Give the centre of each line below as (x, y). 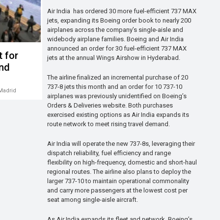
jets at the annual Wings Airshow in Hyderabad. (114, 58)
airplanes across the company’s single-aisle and (115, 30)
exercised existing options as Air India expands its (118, 114)
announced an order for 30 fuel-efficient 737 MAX (117, 49)
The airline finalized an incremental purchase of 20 (118, 77)
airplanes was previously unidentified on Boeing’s (117, 96)
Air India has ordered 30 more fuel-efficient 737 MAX (122, 11)
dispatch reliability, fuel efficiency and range (109, 153)
